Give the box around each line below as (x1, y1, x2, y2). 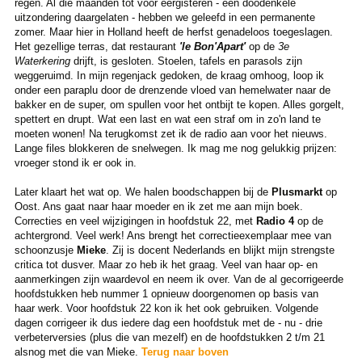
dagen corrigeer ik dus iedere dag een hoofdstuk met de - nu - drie (14, 317, 322, 330)
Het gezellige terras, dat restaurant (14, 40, 179, 53)
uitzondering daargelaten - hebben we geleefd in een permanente (14, 11, 315, 24)
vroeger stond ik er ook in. (14, 157, 137, 170)
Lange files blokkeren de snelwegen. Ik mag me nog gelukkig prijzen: (14, 142, 337, 155)
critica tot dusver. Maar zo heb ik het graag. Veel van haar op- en (14, 259, 318, 271)
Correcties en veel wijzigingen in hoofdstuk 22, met (14, 215, 256, 228)
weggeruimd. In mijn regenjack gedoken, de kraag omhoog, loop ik (14, 69, 324, 82)
